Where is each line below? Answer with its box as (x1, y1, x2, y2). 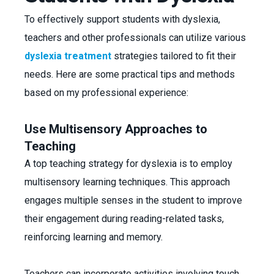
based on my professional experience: (24, 87, 191, 98)
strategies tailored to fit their (111, 50, 236, 62)
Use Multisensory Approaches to (24, 122, 207, 136)
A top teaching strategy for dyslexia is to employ (24, 158, 232, 169)
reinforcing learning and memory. (24, 231, 163, 243)
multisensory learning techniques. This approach (24, 176, 230, 188)
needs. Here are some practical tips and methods (24, 68, 235, 80)
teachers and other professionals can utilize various (24, 32, 246, 43)
